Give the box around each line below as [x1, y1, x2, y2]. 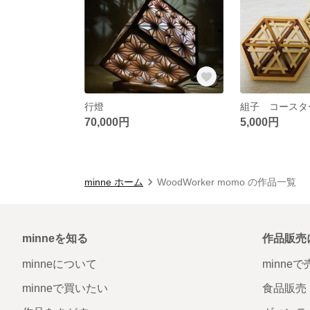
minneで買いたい [22, 282, 108, 294]
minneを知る [22, 232, 88, 244]
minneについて [22, 257, 97, 270]
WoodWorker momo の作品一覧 [157, 176, 296, 188]
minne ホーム [84, 176, 143, 188]
